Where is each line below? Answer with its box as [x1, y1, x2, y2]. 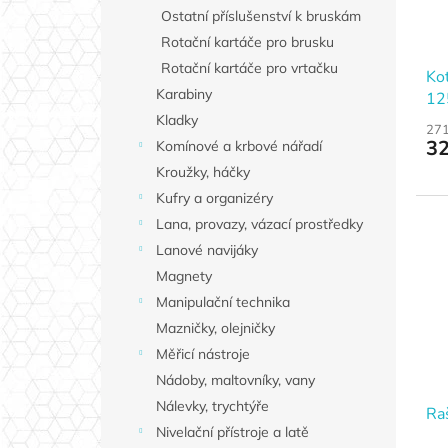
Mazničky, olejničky [155, 319, 275, 338]
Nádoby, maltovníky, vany [155, 371, 315, 390]
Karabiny [155, 85, 212, 104]
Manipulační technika [155, 293, 290, 312]
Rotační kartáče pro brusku [160, 33, 334, 52]
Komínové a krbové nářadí [155, 137, 322, 156]
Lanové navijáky [155, 241, 258, 260]
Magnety [155, 267, 212, 286]
